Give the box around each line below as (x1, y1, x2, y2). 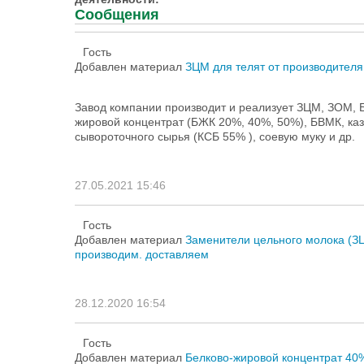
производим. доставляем (75, 248, 209, 261)
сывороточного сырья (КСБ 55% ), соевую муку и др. (75, 130, 355, 143)
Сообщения (75, 6, 159, 23)
